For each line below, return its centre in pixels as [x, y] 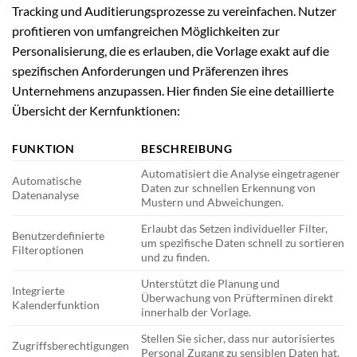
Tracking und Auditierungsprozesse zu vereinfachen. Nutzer [174, 11]
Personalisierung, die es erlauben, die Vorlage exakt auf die [171, 51]
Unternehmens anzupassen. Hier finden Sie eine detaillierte [173, 91]
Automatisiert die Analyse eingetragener [241, 174]
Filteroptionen [48, 250]
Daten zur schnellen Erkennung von [229, 188]
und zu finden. [176, 257]
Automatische [47, 181]
